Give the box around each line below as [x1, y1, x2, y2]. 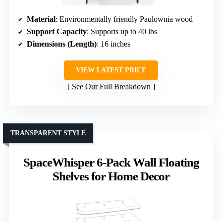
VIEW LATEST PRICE [76, 66, 146, 74]
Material [27, 15, 55, 24]
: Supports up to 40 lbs [87, 27, 157, 36]
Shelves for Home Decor [53, 169, 169, 183]
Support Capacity [27, 27, 87, 36]
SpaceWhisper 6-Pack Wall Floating [23, 156, 199, 169]
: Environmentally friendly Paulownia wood [55, 15, 193, 24]
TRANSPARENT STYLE [10, 129, 86, 137]
